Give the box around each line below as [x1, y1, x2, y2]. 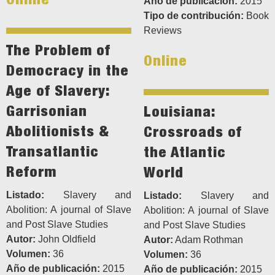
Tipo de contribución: [144, 10, 244, 21]
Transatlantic [6, 142, 99, 160]
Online [144, 52, 187, 69]
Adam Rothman [173, 234, 243, 246]
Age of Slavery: [6, 82, 109, 99]
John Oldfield [36, 234, 96, 245]
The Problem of [6, 41, 110, 59]
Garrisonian [6, 102, 87, 120]
